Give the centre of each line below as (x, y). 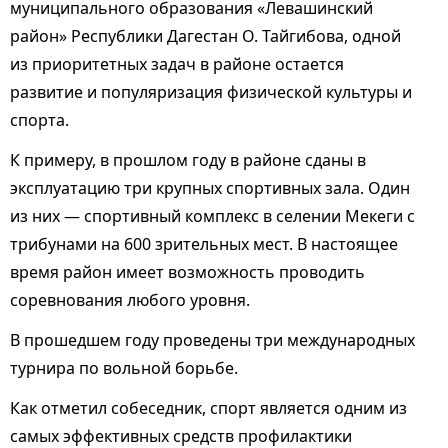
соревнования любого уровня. (130, 300)
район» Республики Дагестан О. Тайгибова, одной (205, 36)
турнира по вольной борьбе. (124, 368)
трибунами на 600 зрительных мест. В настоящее (204, 244)
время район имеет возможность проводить (187, 272)
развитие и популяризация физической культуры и (211, 92)
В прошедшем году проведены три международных (212, 340)
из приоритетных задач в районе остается (177, 64)
